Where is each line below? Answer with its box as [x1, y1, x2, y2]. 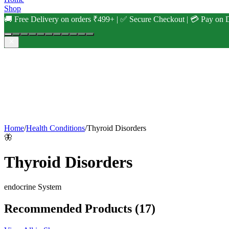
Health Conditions [26, 123, 85, 132]
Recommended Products [4, 202, 132, 216]
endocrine [4, 182, 36, 192]
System [36, 182, 61, 192]
